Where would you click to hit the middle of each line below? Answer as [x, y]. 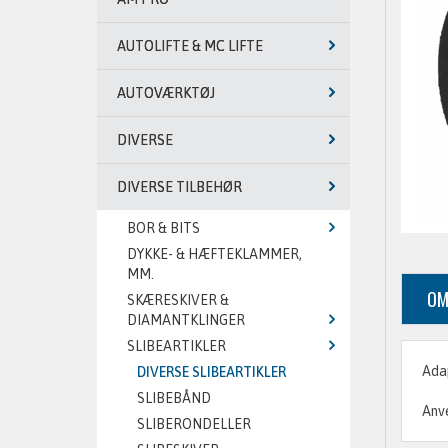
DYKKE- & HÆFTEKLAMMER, [214, 254]
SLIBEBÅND [174, 398]
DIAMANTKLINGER [186, 320]
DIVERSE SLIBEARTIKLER [211, 372]
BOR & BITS [163, 228]
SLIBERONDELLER [194, 424]
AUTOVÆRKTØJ [166, 93]
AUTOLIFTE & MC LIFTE [190, 46]
